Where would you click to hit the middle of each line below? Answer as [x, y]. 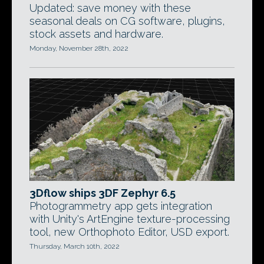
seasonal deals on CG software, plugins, [127, 21]
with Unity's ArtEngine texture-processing [130, 219]
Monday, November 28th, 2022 [79, 48]
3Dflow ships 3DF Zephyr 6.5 [103, 193]
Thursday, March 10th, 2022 [75, 246]
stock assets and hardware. [96, 34]
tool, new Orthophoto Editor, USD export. [129, 232]
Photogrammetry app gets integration [121, 206]
